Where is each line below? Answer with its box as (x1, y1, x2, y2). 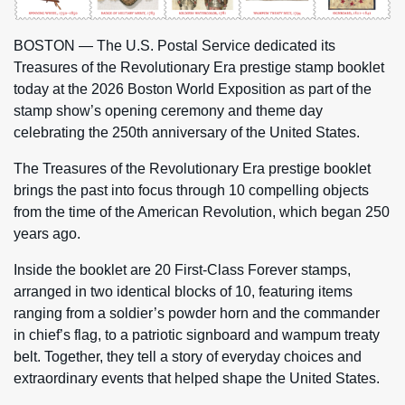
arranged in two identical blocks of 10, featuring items (14, 283, 353, 299)
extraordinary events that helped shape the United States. (14, 370, 380, 386)
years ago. (14, 225, 80, 241)
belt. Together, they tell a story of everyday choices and (14, 348, 362, 364)
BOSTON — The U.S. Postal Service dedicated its (14, 37, 335, 53)
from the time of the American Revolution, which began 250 (14, 203, 390, 220)
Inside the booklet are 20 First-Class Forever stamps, (14, 261, 351, 278)
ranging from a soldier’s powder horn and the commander (14, 305, 380, 321)
